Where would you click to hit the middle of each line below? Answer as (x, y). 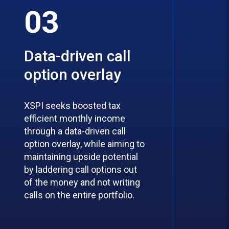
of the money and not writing (82, 182)
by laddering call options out (80, 169)
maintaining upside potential (81, 157)
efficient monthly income (74, 118)
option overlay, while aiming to (84, 144)
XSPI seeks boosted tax (72, 106)
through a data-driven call (75, 131)
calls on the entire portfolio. (79, 195)
